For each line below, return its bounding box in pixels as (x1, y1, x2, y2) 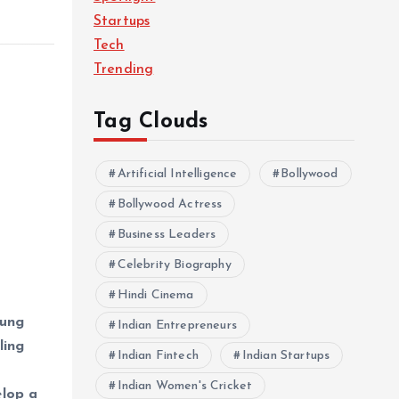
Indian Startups (241, 349, 330, 362)
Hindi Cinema (117, 289, 194, 302)
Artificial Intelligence (117, 167, 238, 181)
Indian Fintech (117, 349, 199, 362)
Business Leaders (117, 228, 216, 241)
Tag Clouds (94, 111, 208, 133)
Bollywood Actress (117, 198, 223, 211)
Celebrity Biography (117, 258, 232, 272)
